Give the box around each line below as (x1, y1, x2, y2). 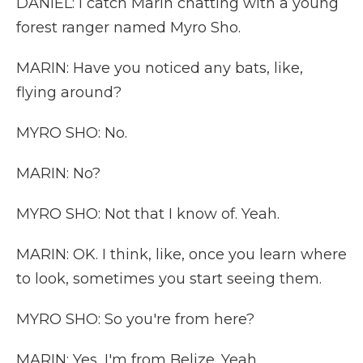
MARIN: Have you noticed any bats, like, (16, 59, 303, 77)
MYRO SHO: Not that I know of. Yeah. (16, 205, 280, 223)
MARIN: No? (16, 164, 100, 182)
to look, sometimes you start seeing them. (16, 270, 322, 288)
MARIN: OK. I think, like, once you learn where (16, 246, 347, 263)
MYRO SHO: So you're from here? (16, 310, 254, 328)
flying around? (16, 83, 122, 101)
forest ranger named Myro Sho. (16, 19, 241, 36)
